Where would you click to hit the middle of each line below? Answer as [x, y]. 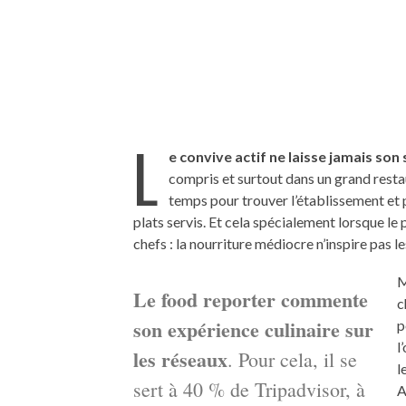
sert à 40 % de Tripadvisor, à [249, 389]
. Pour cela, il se [292, 359]
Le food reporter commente [251, 300]
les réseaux [180, 359]
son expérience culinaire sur [253, 329]
